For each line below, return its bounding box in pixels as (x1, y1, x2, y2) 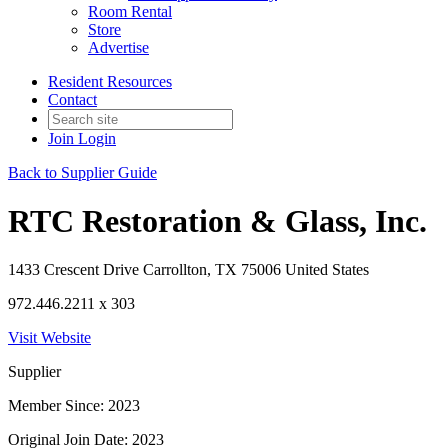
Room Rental (88, 2, 172, 20)
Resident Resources (48, 72, 172, 90)
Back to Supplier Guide (8, 163, 157, 181)
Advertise (88, 38, 149, 56)
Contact (48, 90, 97, 108)
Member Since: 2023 (8, 397, 140, 415)
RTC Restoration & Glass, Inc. (8, 202, 427, 239)
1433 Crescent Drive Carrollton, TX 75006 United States (8, 261, 369, 279)
